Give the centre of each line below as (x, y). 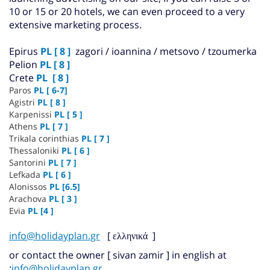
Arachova (29, 198)
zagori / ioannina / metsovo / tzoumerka (164, 51)
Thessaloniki (34, 150)
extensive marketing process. (75, 24)
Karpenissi (30, 114)
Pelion (24, 64)
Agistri (23, 102)
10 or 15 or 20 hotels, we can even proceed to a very (127, 11)
